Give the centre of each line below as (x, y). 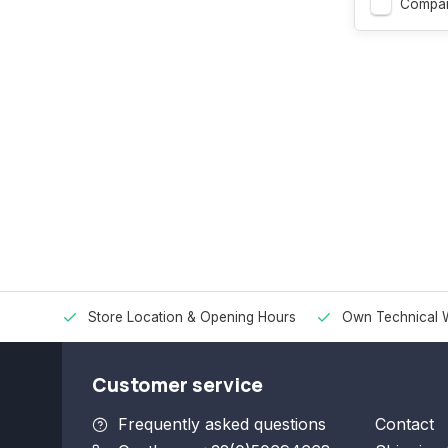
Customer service (177, 385)
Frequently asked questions (222, 424)
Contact (404, 424)
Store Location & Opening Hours (192, 317)
